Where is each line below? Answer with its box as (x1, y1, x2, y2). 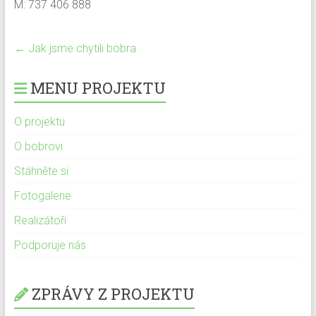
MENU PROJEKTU (30, 78, 166, 98)
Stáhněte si (13, 164, 68, 178)
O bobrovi (13, 140, 63, 153)
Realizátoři (13, 214, 66, 227)
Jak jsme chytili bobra (25, 42, 136, 55)
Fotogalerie (13, 189, 71, 202)
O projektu (13, 115, 65, 128)
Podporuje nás (13, 238, 86, 252)
